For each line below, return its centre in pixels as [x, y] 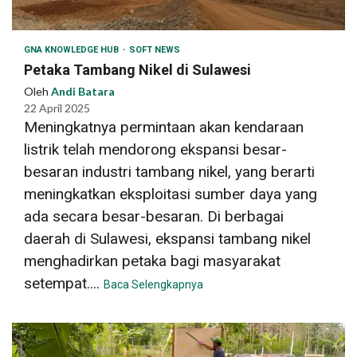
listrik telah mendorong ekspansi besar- [155, 149]
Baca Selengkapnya [153, 284]
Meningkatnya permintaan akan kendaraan [164, 127]
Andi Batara [83, 91]
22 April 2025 [57, 108]
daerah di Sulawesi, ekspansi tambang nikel [167, 238]
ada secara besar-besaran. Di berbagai [154, 216]
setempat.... [64, 283]
